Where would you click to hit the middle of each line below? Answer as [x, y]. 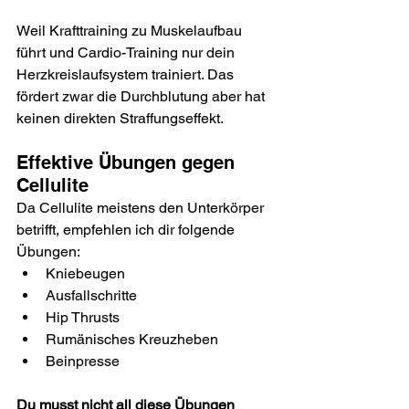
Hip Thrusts [83, 317]
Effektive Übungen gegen [128, 162]
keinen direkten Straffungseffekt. [120, 118]
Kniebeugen [85, 273]
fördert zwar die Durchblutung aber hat [142, 96]
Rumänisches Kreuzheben [132, 339]
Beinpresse [83, 361]
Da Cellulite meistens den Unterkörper [142, 207]
